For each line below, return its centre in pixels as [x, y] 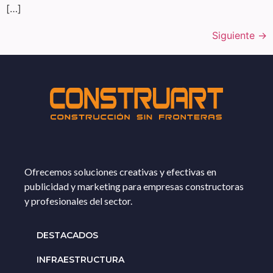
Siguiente [235, 35]
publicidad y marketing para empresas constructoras [134, 186]
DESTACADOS [67, 236]
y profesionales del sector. [78, 200]
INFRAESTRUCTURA [80, 260]
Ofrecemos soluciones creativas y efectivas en [120, 171]
